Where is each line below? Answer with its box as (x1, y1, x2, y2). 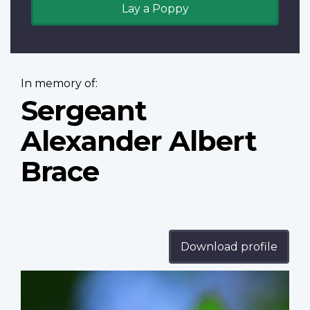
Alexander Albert (21, 124, 257, 158)
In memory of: (21, 77, 98, 91)
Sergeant (21, 93, 147, 128)
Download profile (181, 240, 277, 254)
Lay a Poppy (121, 2, 189, 16)
